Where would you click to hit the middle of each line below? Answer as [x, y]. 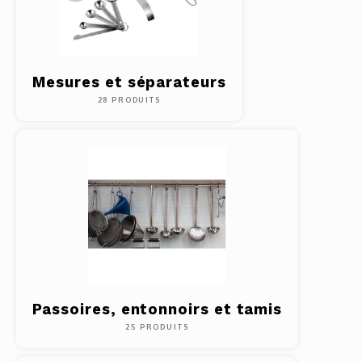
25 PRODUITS [157, 327]
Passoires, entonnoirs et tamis [157, 309]
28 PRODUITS [129, 100]
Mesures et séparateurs [129, 82]
